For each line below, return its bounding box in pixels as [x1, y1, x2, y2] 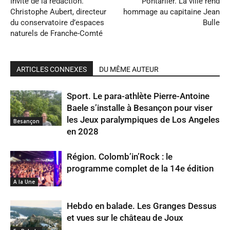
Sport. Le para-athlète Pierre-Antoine [67, 91, 209, 101]
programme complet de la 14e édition [67, 163, 214, 174]
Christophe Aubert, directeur [10, 7, 106, 16]
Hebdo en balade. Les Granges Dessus [67, 201, 217, 211]
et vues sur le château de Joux [67, 213, 183, 223]
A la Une [13, 178, 35, 185]
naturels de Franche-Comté [10, 29, 103, 38]
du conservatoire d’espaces [10, 18, 104, 27]
